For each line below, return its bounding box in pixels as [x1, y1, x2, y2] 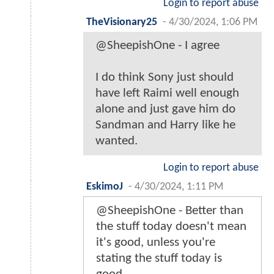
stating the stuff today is [96, 252, 222, 265]
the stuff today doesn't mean [96, 220, 246, 234]
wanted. [95, 135, 138, 148]
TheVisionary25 [86, 17, 157, 28]
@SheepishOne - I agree [95, 39, 220, 53]
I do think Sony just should [95, 71, 234, 84]
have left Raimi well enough [95, 87, 239, 100]
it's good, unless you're [96, 236, 215, 250]
